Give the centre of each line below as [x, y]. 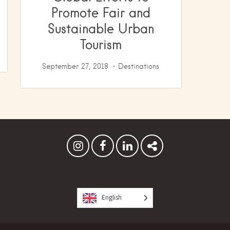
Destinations [139, 66]
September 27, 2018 [75, 66]
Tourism [101, 44]
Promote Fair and [101, 12]
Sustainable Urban [101, 28]
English [112, 197]
